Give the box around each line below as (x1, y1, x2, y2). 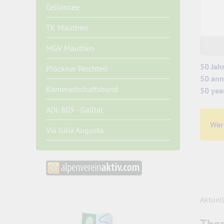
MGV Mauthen (46, 43, 94, 53)
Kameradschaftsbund (46, 84, 118, 94)
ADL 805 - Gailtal (46, 104, 103, 114)
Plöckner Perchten (46, 63, 107, 73)
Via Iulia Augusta (46, 125, 103, 135)
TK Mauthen (46, 22, 88, 32)
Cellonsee (46, 2, 79, 12)
